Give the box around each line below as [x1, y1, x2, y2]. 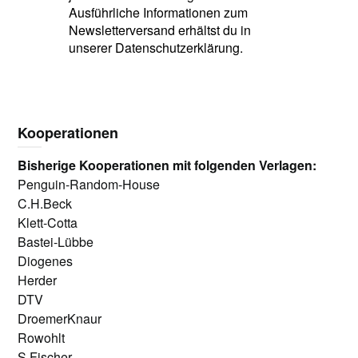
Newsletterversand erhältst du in [68, 21, 251, 39]
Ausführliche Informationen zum [68, 3, 248, 22]
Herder [18, 271, 58, 289]
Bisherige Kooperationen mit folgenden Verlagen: [18, 156, 317, 174]
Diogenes [18, 252, 74, 270]
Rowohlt [18, 328, 66, 347]
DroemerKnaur [18, 309, 102, 328]
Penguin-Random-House [18, 175, 161, 193]
